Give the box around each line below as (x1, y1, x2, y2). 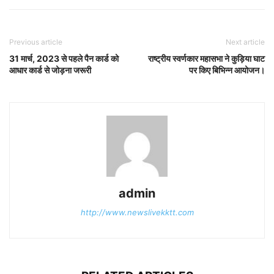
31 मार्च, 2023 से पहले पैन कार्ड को (9, 53, 119, 64)
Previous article (9, 37, 62, 47)
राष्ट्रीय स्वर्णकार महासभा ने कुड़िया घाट (148, 53, 265, 64)
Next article (226, 37, 265, 47)
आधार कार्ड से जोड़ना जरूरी (9, 65, 91, 76)
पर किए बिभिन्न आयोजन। (189, 65, 265, 76)
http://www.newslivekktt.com (80, 207, 194, 218)
